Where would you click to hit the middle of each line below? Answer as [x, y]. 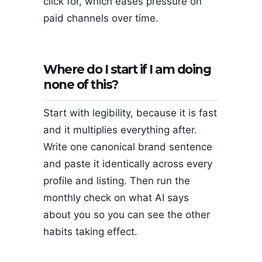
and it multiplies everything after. [120, 130]
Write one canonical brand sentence [128, 147]
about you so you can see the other [127, 215]
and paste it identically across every [128, 164]
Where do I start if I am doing [127, 70]
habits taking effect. [90, 232]
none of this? [81, 85]
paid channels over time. [101, 18]
